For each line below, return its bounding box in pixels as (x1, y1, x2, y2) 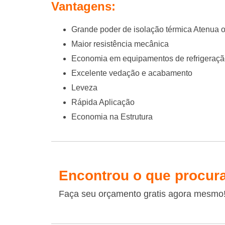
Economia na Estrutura (71, 113, 153, 122)
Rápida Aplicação (71, 98, 135, 107)
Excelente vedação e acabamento (71, 69, 192, 78)
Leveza (71, 83, 97, 92)
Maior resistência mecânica (71, 40, 169, 49)
